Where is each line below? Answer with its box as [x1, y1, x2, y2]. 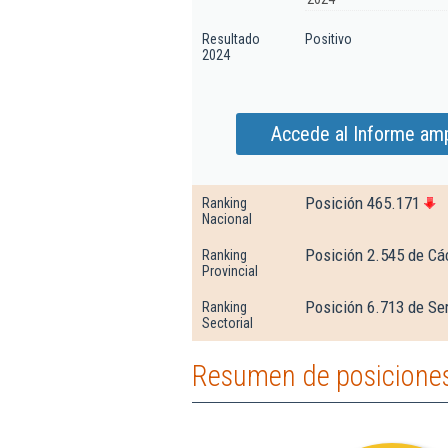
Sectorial [202, 315, 253, 331]
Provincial [202, 263, 258, 279]
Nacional [202, 211, 252, 227]
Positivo [305, 31, 352, 47]
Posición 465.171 [305, 193, 420, 213]
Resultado [202, 31, 260, 47]
